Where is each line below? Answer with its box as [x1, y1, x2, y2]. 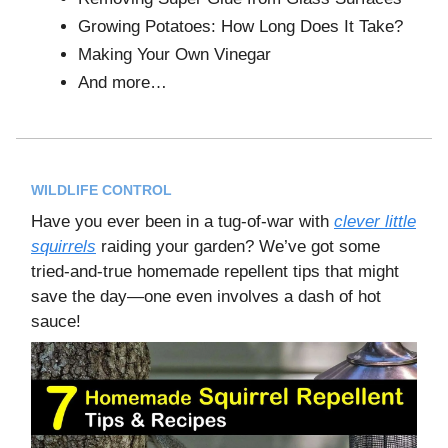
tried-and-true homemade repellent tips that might [31, 261, 399, 281]
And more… [78, 72, 167, 92]
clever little [334, 211, 416, 231]
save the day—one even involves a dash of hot [31, 286, 381, 306]
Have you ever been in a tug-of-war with [31, 211, 334, 231]
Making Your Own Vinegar [78, 44, 271, 64]
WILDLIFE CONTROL [31, 181, 172, 198]
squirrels [31, 236, 96, 256]
